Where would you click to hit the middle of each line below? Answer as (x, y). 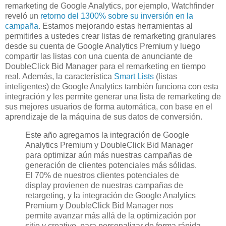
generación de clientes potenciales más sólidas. (111, 165)
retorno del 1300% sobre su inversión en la (117, 16)
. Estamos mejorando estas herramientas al (116, 26)
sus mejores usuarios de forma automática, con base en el (109, 107)
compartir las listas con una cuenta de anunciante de (99, 56)
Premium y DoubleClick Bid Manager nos (99, 205)
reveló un (23, 16)
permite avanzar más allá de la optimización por (110, 215)
